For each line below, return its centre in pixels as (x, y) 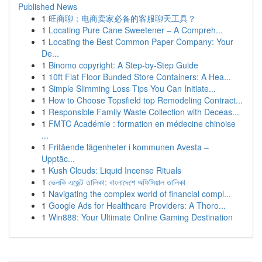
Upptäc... (58, 158)
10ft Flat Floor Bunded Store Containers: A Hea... (140, 77)
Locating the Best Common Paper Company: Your (141, 42)
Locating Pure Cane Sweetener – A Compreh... (136, 30)
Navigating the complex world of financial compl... (140, 194)
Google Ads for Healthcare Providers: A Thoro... (137, 205)
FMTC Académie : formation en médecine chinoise (142, 123)
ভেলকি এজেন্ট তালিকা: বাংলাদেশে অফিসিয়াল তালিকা (117, 182)
